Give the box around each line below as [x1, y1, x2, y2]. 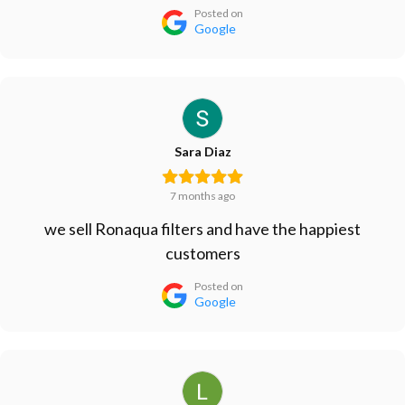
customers [165, 243, 240, 263]
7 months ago [170, 189, 235, 202]
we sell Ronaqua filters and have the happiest [44, 219, 361, 239]
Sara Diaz [174, 144, 231, 159]
